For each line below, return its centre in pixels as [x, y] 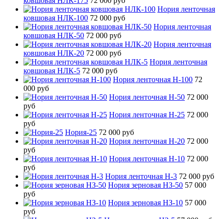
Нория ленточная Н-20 [147, 141]
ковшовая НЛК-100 [56, 18]
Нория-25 [81, 132]
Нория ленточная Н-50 [147, 97]
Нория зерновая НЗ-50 [145, 185]
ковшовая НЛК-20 [54, 53]
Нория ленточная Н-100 [153, 79]
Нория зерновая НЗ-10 [145, 202]
